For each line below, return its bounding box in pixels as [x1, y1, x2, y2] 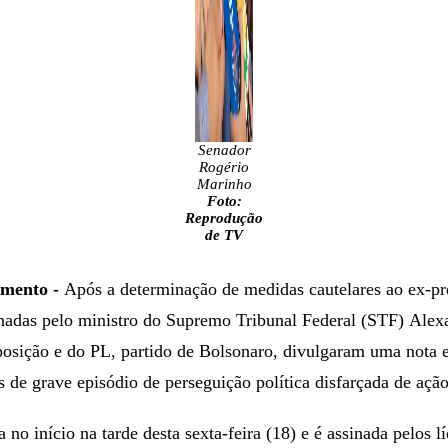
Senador [197, 141, 251, 158]
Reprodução [185, 209, 263, 226]
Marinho [196, 175, 252, 192]
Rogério [199, 158, 249, 175]
